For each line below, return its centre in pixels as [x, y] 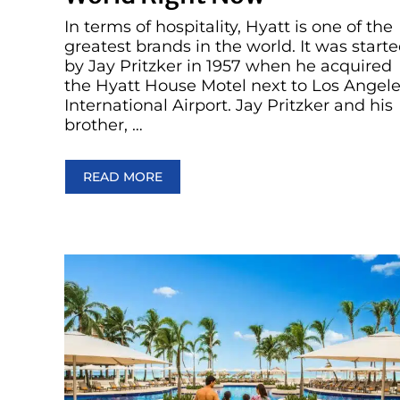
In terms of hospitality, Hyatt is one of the [229, 27]
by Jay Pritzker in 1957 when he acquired [228, 67]
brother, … [104, 125]
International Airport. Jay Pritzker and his [229, 106]
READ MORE [123, 177]
